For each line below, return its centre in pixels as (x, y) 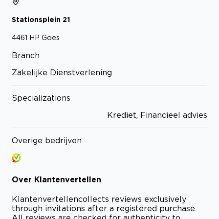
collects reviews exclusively (132, 199)
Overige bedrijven (47, 140)
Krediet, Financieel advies (157, 115)
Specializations (41, 98)
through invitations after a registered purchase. (104, 208)
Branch (26, 55)
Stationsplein (36, 20)
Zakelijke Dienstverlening (62, 72)
